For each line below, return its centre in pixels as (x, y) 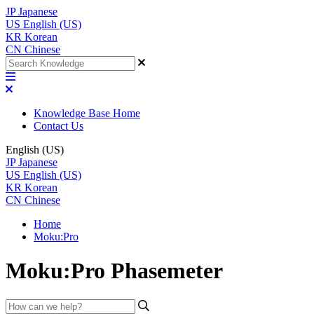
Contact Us (59, 126)
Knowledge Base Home (87, 113)
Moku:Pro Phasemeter (114, 271)
